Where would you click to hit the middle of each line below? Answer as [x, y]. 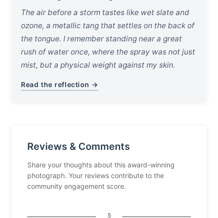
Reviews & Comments [79, 146]
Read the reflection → [60, 84]
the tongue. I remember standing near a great [102, 38]
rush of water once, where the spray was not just [108, 52]
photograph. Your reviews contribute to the [96, 175]
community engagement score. [77, 186]
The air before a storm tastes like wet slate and [105, 12]
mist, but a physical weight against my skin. [98, 65]
